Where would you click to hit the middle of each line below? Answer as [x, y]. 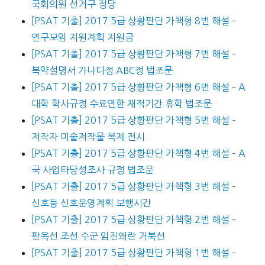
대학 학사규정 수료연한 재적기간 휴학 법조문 [121, 104]
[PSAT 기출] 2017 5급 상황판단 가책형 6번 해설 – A [138, 87]
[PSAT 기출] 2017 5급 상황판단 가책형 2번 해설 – [133, 220]
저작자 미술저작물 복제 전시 [88, 137]
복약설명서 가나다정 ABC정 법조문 [102, 71]
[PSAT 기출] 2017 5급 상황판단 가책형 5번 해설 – [133, 120]
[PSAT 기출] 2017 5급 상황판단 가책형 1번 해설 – [133, 253]
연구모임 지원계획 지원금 [82, 38]
